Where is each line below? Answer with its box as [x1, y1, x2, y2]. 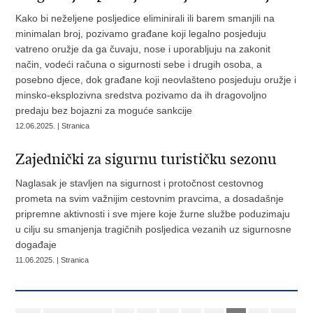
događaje [15, 239, 57, 250]
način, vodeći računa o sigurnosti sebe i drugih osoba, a [15, 59, 263, 70]
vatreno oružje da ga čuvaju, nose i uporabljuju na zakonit [15, 43, 271, 54]
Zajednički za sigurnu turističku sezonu [15, 150, 277, 168]
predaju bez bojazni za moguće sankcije [15, 105, 193, 116]
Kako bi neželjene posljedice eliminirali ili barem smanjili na [15, 13, 275, 24]
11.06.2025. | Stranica [15, 256, 89, 264]
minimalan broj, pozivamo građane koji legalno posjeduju [15, 28, 267, 39]
